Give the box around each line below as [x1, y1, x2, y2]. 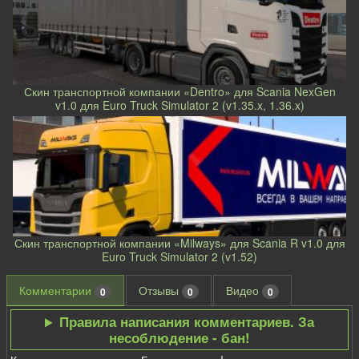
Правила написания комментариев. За [58, 312, 314, 332]
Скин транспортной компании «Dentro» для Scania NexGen [23, 83, 336, 99]
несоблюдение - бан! [109, 328, 250, 348]
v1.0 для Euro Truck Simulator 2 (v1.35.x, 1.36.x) [54, 96, 305, 113]
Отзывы [139, 281, 182, 298]
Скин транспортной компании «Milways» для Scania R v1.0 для [14, 234, 345, 251]
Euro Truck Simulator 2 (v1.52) [102, 248, 257, 264]
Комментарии [19, 281, 95, 298]
